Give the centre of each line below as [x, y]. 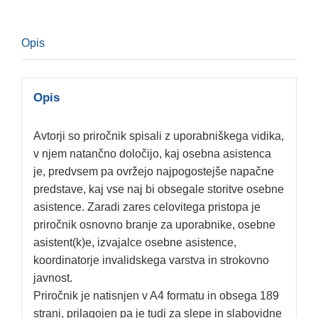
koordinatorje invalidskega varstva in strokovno [151, 260]
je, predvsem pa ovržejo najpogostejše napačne [153, 171]
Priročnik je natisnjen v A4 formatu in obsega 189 [156, 295]
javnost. [53, 278]
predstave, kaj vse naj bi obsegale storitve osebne [158, 189]
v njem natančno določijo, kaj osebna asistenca [152, 153]
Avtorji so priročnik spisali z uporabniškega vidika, [158, 136]
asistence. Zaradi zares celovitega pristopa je [147, 207]
